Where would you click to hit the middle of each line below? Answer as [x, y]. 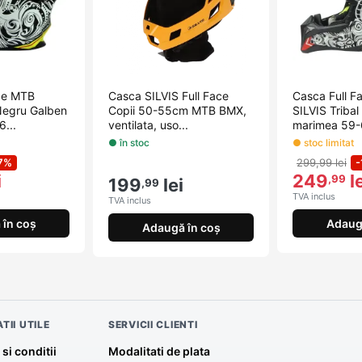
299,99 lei [322, 163]
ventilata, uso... [148, 124]
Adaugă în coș [181, 228]
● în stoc [129, 143]
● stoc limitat [323, 143]
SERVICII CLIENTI [153, 325]
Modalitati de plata [159, 351]
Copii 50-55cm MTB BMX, [177, 110]
